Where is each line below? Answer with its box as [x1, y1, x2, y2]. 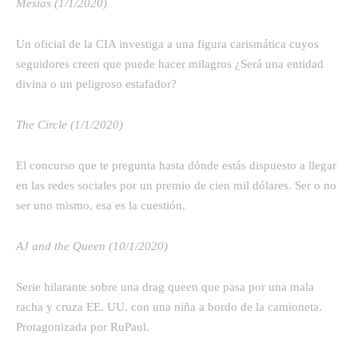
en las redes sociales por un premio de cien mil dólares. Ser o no [16, 178, 336, 192]
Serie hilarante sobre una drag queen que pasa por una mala [16, 280, 314, 293]
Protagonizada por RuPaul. [16, 320, 149, 333]
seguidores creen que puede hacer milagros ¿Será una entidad [16, 57, 324, 70]
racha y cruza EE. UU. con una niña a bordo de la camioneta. [16, 300, 322, 313]
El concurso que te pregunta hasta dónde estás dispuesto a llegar [16, 158, 336, 172]
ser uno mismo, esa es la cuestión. [16, 198, 185, 212]
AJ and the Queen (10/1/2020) [16, 239, 171, 253]
